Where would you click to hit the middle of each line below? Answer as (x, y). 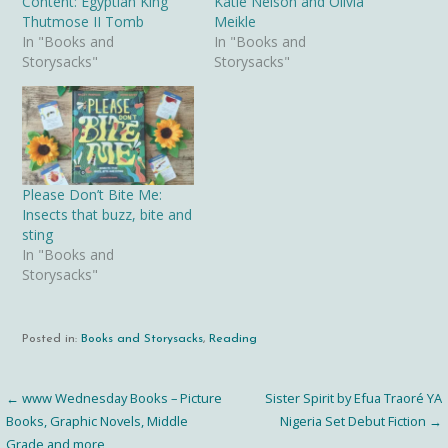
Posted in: (52, 338)
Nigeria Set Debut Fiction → (360, 421)
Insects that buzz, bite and (107, 214)
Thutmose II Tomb (83, 21)
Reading (233, 338)
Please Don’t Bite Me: (92, 194)
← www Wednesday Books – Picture (114, 398)
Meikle (234, 21)
